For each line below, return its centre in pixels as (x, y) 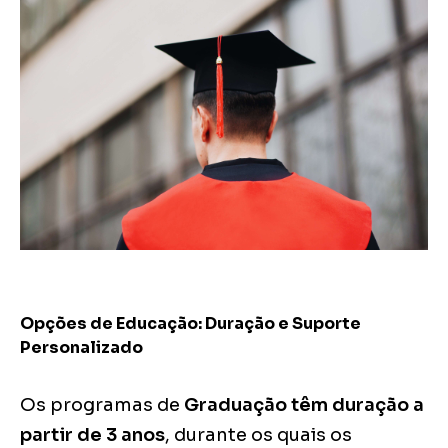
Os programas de (102, 405)
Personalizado (81, 348)
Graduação (235, 405)
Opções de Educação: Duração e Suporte (190, 324)
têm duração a (357, 405)
